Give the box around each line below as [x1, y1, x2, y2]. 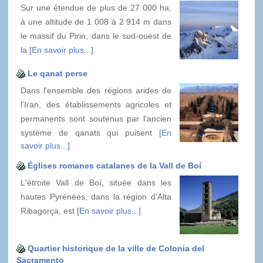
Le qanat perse [28, 68, 87, 78]
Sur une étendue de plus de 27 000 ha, [21, 2, 171, 12]
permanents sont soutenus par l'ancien [21, 113, 171, 123]
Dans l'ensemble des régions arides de [21, 85, 171, 95]
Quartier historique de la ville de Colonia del [28, 243, 204, 253]
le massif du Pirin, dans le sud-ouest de [21, 31, 171, 41]
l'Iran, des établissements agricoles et [21, 99, 171, 109]
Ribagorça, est [21, 205, 77, 215]
